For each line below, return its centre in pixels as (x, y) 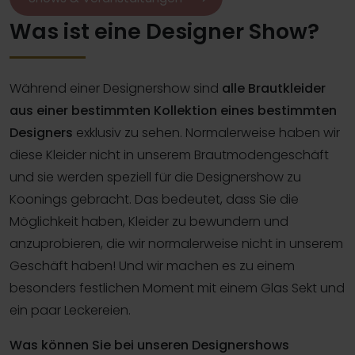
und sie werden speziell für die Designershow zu (155, 177)
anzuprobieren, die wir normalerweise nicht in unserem (176, 243)
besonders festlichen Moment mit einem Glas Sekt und (177, 288)
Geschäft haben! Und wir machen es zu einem (152, 265)
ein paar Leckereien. (70, 310)
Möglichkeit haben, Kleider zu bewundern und (149, 221)
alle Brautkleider (274, 88)
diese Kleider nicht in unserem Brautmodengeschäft (169, 155)
